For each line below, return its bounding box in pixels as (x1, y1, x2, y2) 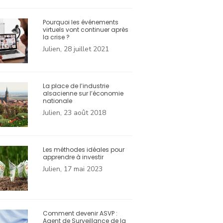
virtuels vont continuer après (43, 25, 128, 34)
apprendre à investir (43, 153, 104, 162)
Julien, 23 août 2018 (43, 108, 106, 118)
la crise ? (43, 33, 70, 42)
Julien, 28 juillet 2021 (43, 44, 109, 54)
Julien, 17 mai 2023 (43, 164, 103, 174)
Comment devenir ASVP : (43, 209, 117, 218)
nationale (43, 97, 72, 106)
